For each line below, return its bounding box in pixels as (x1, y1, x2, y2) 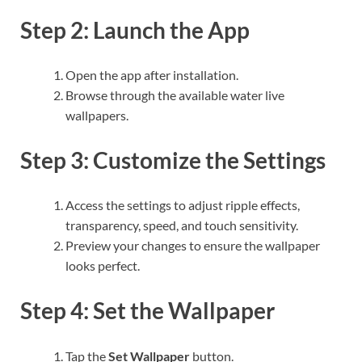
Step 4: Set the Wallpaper (20, 297, 275, 325)
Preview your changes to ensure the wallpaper (65, 238, 320, 254)
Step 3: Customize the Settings (20, 146, 326, 175)
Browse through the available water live (65, 86, 284, 103)
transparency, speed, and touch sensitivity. (65, 217, 298, 234)
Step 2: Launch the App (20, 15, 250, 44)
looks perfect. (65, 258, 140, 274)
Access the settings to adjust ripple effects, (65, 197, 300, 213)
